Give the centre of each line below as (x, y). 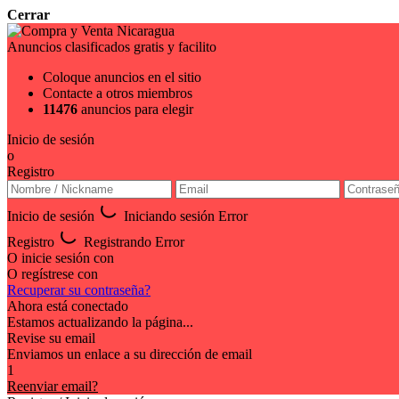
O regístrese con (53, 274)
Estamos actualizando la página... (100, 322)
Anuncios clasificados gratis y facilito (112, 47)
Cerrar (28, 15)
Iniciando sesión (167, 216)
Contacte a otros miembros (118, 93)
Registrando (116, 242)
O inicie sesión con (61, 258)
